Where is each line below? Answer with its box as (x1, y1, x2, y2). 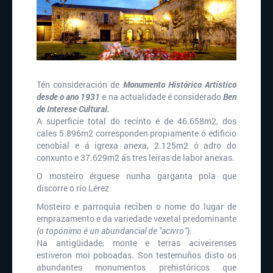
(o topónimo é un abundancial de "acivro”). (37, 225, 192, 237)
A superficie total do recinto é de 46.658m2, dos (37, 115, 236, 127)
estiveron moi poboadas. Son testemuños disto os (37, 249, 236, 261)
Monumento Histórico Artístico (122, 79, 237, 91)
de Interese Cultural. (37, 103, 110, 115)
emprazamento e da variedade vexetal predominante (37, 213, 236, 225)
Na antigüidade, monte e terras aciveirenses (37, 237, 236, 249)
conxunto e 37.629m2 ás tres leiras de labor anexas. (37, 152, 235, 164)
